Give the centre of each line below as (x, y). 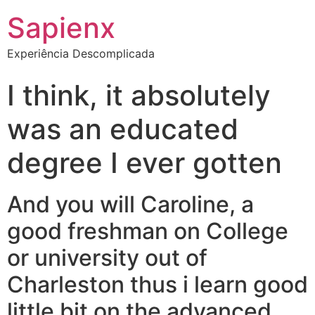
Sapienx (61, 28)
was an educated (123, 129)
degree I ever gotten (144, 163)
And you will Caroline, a (130, 204)
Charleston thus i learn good (157, 284)
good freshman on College (148, 231)
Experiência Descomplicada (81, 53)
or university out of (107, 258)
